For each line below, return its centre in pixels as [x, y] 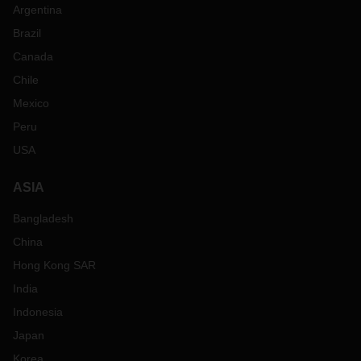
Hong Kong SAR [54, 265]
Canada [33, 56]
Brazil [27, 33]
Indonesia [38, 312]
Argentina [37, 10]
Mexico [31, 103]
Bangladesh [43, 218]
